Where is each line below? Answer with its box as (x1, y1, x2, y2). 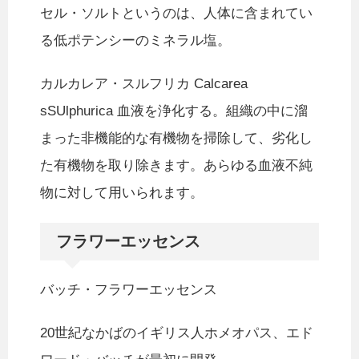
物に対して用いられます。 (40, 185, 204, 201)
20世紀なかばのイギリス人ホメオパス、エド (40, 325, 313, 341)
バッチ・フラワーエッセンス (40, 282, 217, 298)
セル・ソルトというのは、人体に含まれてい (40, 6, 313, 22)
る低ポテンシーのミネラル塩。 (40, 33, 231, 49)
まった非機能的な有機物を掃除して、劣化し (40, 131, 313, 147)
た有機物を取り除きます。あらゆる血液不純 (40, 158, 313, 174)
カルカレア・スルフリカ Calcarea (40, 76, 248, 92)
